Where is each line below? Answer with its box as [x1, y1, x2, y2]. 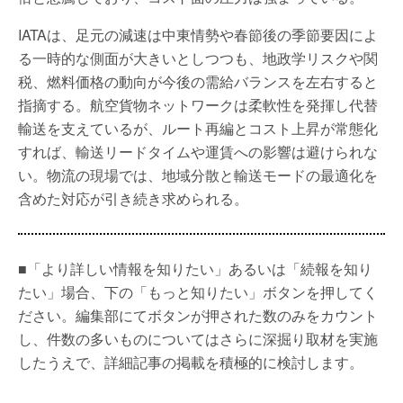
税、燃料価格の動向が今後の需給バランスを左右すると [18, 71, 378, 92]
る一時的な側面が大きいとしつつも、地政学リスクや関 [18, 48, 378, 68]
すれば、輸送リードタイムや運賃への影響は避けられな [18, 141, 378, 162]
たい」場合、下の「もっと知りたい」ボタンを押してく [18, 282, 378, 302]
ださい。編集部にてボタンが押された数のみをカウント [18, 305, 378, 326]
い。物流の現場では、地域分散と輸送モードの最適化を [18, 165, 378, 185]
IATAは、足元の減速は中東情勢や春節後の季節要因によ [18, 24, 378, 45]
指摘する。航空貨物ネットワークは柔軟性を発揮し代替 [18, 94, 378, 115]
